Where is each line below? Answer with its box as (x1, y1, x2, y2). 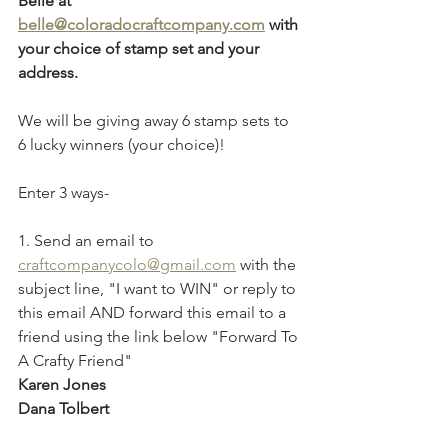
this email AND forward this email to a (18, 302, 290, 322)
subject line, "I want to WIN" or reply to (18, 278, 300, 298)
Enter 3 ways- (18, 182, 109, 202)
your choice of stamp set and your (18, 38, 263, 58)
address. (18, 62, 82, 82)
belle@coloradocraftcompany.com (18, 14, 265, 34)
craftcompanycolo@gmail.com (18, 254, 236, 274)
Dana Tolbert (18, 398, 109, 418)
